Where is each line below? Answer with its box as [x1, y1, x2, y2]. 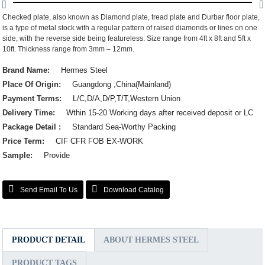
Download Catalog [104, 186, 164, 194]
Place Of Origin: [2, 80, 64, 89]
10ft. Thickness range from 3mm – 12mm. [2, 45, 135, 53]
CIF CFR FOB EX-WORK [56, 137, 144, 146]
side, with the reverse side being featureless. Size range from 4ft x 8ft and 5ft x [2, 34, 251, 43]
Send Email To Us [20, 186, 78, 194]
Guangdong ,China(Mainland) [72, 80, 172, 89]
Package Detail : [2, 122, 64, 131]
